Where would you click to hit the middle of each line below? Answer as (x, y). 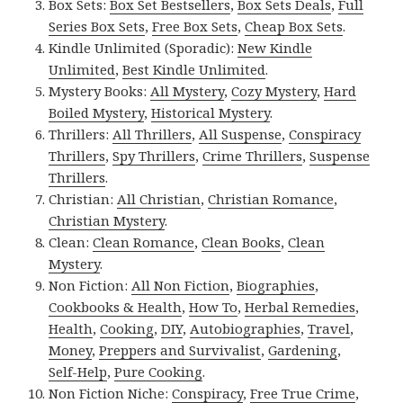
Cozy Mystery (274, 90)
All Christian (159, 198)
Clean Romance (144, 242)
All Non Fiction (181, 285)
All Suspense (241, 134)
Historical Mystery (211, 112)
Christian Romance (271, 198)
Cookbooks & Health (116, 306)
